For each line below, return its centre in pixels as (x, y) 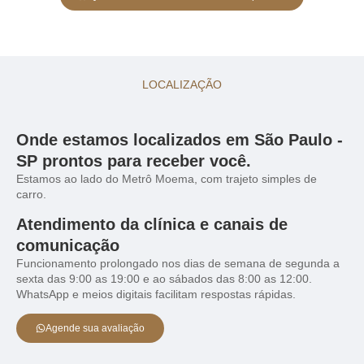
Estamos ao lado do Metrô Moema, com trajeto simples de (167, 178)
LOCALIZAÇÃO (182, 84)
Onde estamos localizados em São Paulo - (180, 139)
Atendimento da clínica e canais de (152, 224)
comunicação (68, 245)
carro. (31, 194)
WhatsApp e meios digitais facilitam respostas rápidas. (156, 294)
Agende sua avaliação (95, 329)
